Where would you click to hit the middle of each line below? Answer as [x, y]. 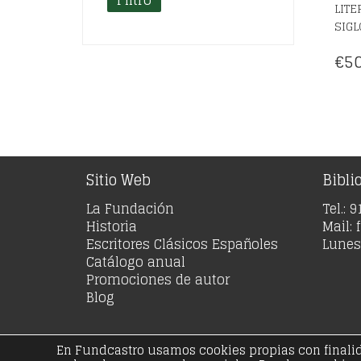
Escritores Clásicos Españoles [182, 245]
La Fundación [130, 209]
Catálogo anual [136, 262]
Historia [112, 227]
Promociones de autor [158, 280]
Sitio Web [118, 180]
